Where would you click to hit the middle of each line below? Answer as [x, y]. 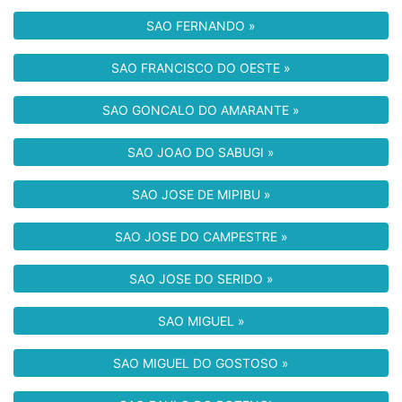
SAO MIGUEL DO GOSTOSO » [201, 363]
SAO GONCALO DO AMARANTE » [201, 110]
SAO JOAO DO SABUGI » [201, 152]
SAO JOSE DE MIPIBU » [201, 194]
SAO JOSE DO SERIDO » [201, 279]
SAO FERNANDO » [201, 26]
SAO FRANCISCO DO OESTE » [201, 68]
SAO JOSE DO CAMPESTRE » [201, 236]
